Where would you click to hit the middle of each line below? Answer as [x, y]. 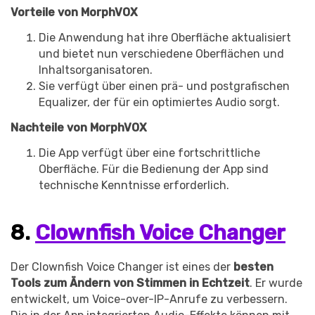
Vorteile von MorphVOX [74, 13]
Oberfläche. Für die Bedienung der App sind [154, 169]
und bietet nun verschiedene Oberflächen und [161, 54]
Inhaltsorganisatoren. [96, 70]
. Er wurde [276, 283]
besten [253, 267]
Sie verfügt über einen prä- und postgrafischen [164, 86]
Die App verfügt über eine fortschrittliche [149, 153]
